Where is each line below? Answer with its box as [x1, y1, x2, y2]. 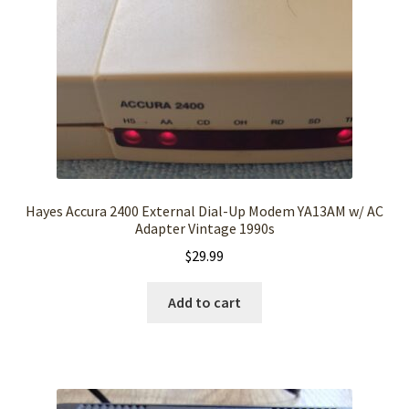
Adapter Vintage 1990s [134, 218, 275, 237]
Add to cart [168, 293, 241, 312]
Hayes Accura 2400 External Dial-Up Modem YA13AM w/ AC [26, 201, 383, 220]
